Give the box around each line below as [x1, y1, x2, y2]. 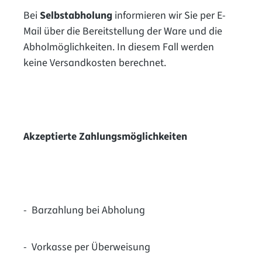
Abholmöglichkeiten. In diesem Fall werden [23, 39, 214, 54]
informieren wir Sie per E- [115, 8, 226, 23]
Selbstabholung [40, 8, 115, 23]
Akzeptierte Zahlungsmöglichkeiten [23, 129, 187, 144]
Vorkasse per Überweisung [32, 239, 150, 254]
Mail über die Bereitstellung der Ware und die [23, 23, 222, 39]
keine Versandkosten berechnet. [23, 55, 166, 70]
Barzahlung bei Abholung [32, 202, 145, 218]
